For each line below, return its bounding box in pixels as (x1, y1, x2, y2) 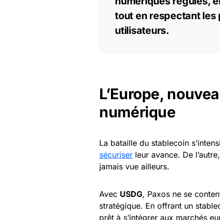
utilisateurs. (115, 25, 169, 36)
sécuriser (99, 150, 133, 160)
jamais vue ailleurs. (99, 162, 169, 171)
